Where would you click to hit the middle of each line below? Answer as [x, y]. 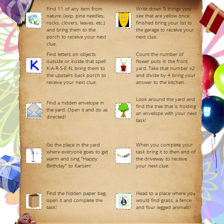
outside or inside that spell [76, 61]
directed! [56, 117]
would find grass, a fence [163, 200]
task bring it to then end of [165, 151]
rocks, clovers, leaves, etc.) [76, 23]
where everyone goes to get [77, 151]
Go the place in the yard [73, 144]
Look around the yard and [165, 99]
